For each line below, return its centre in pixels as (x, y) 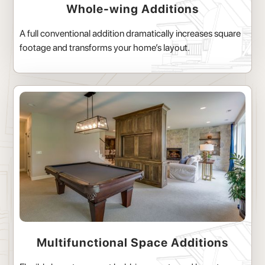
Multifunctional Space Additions (132, 243)
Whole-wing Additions (132, 9)
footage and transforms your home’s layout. (105, 48)
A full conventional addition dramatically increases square (130, 34)
